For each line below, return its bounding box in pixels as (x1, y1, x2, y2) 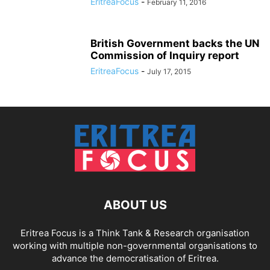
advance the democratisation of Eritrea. (51, 253, 219, 264)
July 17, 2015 (147, 67, 191, 76)
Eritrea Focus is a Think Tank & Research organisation (20, 227, 250, 239)
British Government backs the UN (90, 37, 260, 49)
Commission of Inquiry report (90, 49, 239, 61)
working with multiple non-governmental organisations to (13, 240, 257, 251)
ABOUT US (103, 198, 167, 212)
